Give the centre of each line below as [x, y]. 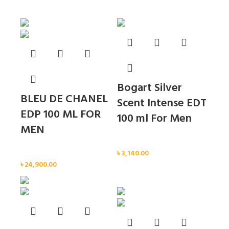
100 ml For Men [154, 119]
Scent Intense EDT [162, 104]
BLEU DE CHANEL [64, 100]
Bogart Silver [150, 88]
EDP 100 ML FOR [61, 115]
